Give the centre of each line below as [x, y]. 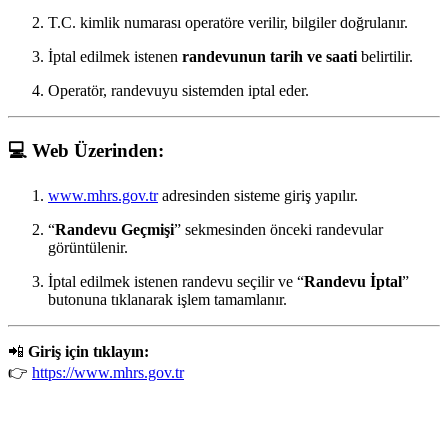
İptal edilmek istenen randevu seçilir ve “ [176, 282]
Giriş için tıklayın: [88, 352]
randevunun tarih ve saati [269, 56]
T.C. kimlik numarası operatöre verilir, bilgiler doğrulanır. [228, 22]
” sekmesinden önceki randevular [278, 230]
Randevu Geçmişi [114, 230]
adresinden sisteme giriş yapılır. [258, 196]
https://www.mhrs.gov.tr [108, 373]
